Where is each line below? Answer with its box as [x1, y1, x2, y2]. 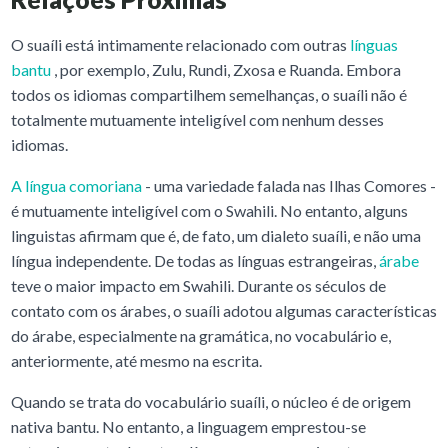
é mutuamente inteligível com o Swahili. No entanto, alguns [10, 200, 408, 220]
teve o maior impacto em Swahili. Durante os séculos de [10, 275, 386, 295]
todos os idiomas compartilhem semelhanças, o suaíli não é [10, 84, 407, 104]
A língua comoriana [10, 175, 142, 195]
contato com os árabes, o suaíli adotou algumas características [10, 300, 437, 320]
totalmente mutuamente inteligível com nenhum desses [10, 109, 384, 129]
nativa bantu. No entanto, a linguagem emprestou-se [10, 416, 366, 436]
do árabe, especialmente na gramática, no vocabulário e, [10, 325, 391, 345]
